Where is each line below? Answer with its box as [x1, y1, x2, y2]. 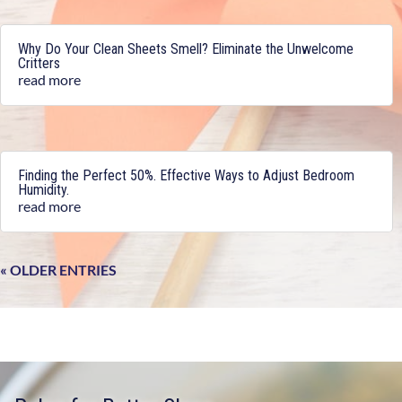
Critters [18, 54, 60, 72]
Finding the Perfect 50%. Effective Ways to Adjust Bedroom [18, 167, 354, 185]
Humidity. [18, 181, 69, 199]
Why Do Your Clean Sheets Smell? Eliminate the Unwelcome [18, 39, 354, 57]
